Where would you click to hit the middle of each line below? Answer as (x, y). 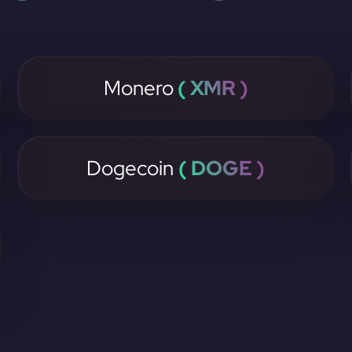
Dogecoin (133, 168)
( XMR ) (211, 88)
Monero (138, 88)
